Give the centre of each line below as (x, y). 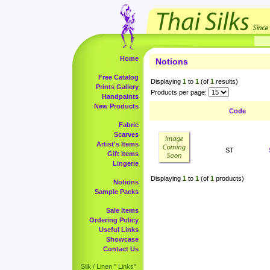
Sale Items (122, 210)
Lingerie (126, 163)
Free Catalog (118, 77)
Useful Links (119, 230)
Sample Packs (117, 192)
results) (226, 81)
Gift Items (123, 154)
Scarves (126, 134)
